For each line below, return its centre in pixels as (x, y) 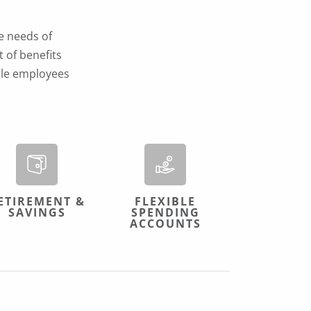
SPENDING (165, 212)
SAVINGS (37, 212)
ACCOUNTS (165, 224)
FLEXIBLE (166, 201)
